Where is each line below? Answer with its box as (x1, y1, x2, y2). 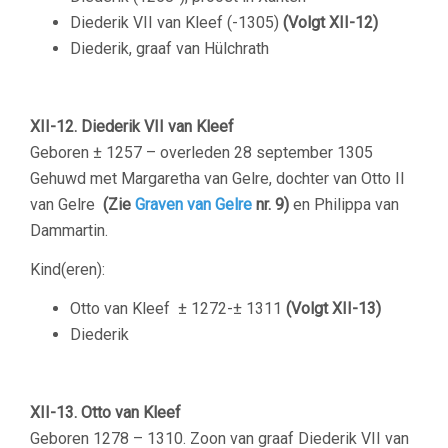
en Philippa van (289, 194, 399, 214)
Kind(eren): (30, 259, 105, 279)
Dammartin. (30, 220, 108, 240)
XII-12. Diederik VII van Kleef (30, 116, 234, 136)
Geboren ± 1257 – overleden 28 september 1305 (30, 142, 373, 162)
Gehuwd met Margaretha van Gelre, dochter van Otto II (30, 168, 405, 188)
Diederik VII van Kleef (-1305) (70, 12, 279, 32)
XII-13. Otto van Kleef (30, 402, 181, 422)
